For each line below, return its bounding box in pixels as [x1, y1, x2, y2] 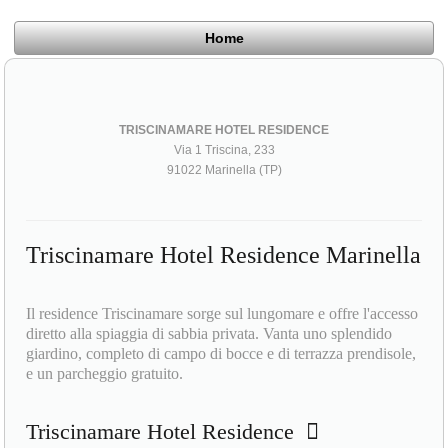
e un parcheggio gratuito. [26, 364, 184, 382]
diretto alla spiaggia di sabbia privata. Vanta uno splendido [26, 324, 393, 342]
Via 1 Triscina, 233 [173, 142, 275, 157]
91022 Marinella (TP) [166, 162, 282, 177]
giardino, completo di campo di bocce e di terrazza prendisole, [26, 344, 417, 362]
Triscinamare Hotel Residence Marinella [26, 241, 422, 268]
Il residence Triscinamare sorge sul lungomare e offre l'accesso [26, 304, 419, 322]
